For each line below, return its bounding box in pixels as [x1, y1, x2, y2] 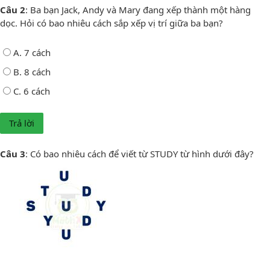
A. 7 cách [13, 46, 51, 58]
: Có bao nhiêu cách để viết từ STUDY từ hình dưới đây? [25, 147, 254, 160]
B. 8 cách [13, 65, 51, 78]
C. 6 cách [13, 84, 50, 97]
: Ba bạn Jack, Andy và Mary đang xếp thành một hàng [25, 3, 251, 16]
